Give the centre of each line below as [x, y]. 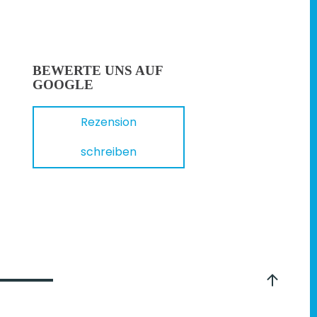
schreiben [109, 152]
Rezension [109, 122]
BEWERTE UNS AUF [98, 70]
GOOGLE [63, 85]
